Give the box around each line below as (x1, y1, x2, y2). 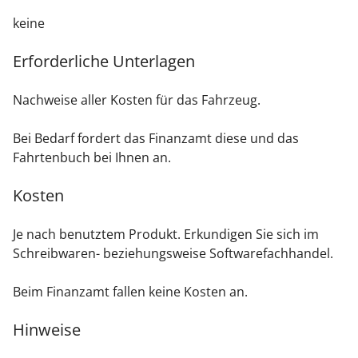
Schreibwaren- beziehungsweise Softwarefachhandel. (13, 245, 333, 263)
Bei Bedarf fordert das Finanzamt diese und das (13, 129, 299, 148)
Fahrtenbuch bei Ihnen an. (13, 149, 171, 167)
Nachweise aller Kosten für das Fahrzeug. (13, 91, 261, 109)
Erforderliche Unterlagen (13, 50, 195, 73)
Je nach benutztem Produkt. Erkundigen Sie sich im (13, 225, 319, 244)
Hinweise (13, 319, 81, 341)
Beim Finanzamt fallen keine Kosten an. (13, 283, 248, 301)
